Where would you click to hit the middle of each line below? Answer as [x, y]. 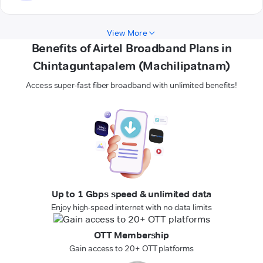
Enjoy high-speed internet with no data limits [131, 208]
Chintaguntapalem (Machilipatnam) [131, 66]
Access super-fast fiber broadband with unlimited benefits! [131, 85]
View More [127, 33]
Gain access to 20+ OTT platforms [131, 249]
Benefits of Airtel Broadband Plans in [131, 48]
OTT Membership [131, 235]
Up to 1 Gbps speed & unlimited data [131, 194]
